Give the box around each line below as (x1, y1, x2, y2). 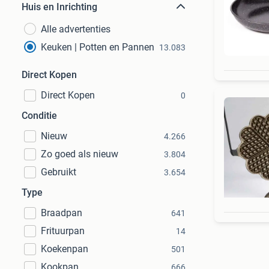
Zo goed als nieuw (41, 148, 118, 160)
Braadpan (41, 207, 82, 219)
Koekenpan (41, 243, 88, 255)
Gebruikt (41, 166, 76, 178)
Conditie (22, 110, 57, 121)
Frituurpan (41, 225, 85, 237)
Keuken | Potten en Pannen (41, 41, 154, 53)
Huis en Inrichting (22, 1, 97, 13)
